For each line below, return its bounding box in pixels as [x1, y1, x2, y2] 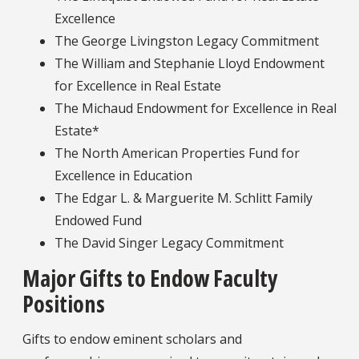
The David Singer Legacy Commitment [54, 233, 284, 252]
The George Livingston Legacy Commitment [54, 31, 319, 50]
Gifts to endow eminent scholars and [22, 329, 242, 348]
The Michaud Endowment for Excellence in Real [54, 99, 337, 117]
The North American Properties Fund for [54, 143, 300, 162]
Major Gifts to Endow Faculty [22, 262, 278, 293]
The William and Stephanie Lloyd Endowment [54, 54, 325, 72]
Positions [22, 288, 109, 319]
